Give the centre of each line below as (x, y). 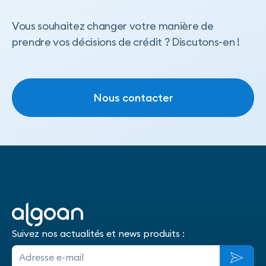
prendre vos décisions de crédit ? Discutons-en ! (126, 42)
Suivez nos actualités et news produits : (98, 233)
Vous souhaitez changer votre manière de (113, 26)
